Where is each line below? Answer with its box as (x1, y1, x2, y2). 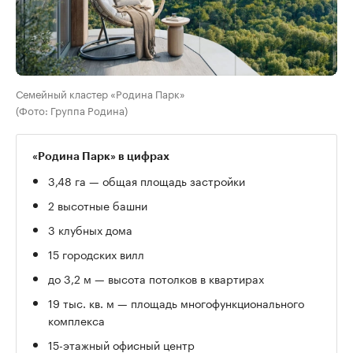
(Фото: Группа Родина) (16, 101, 128, 117)
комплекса (48, 310, 105, 329)
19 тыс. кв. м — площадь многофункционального (48, 293, 304, 311)
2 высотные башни (48, 195, 147, 214)
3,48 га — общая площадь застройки (48, 171, 245, 189)
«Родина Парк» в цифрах (32, 150, 169, 162)
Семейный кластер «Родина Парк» (16, 84, 185, 101)
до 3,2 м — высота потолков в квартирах (48, 269, 264, 287)
